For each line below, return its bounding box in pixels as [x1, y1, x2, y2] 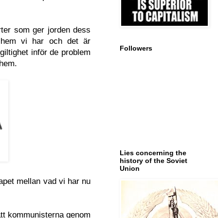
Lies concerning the [120, 148, 186, 157]
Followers [120, 44, 152, 52]
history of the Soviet [120, 156, 187, 164]
